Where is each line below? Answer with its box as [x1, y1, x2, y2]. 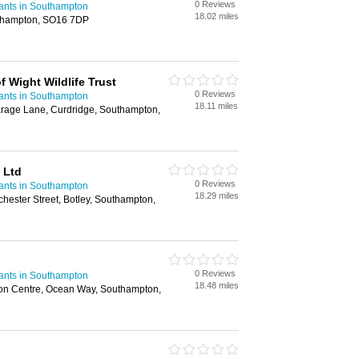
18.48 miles [195, 280, 239, 290]
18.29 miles [195, 191, 239, 200]
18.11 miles [195, 101, 238, 111]
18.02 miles [195, 11, 239, 21]
